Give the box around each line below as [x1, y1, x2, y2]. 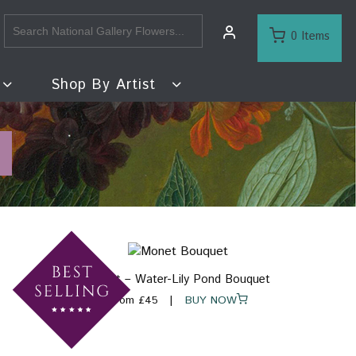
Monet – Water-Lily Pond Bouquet [86, 271, 270, 288]
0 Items [291, 28, 330, 44]
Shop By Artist [50, 75, 161, 95]
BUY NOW [172, 292, 237, 309]
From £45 [108, 292, 158, 309]
